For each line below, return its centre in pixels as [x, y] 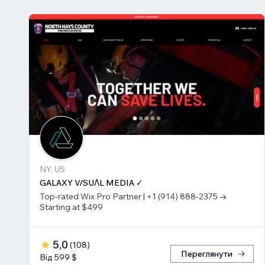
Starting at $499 [71, 207]
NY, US [52, 169]
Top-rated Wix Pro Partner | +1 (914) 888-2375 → [133, 197]
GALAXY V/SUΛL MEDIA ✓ [91, 183]
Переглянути [207, 254]
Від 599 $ [58, 258]
